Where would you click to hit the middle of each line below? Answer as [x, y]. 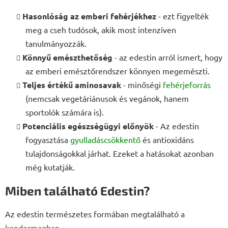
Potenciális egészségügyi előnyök [88, 126]
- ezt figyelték [182, 16]
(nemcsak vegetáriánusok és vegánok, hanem [107, 98]
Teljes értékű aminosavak [72, 84]
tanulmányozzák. [56, 43]
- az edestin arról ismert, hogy [167, 57]
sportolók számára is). [65, 112]
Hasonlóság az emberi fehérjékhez [89, 16]
